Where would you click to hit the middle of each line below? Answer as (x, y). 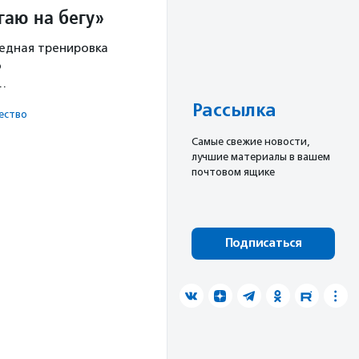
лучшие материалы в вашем (261, 157)
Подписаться (263, 244)
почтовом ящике (233, 172)
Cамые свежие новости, (251, 142)
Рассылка (234, 111)
